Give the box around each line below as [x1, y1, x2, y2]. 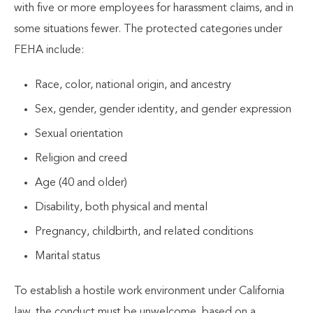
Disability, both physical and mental [35, 202, 208, 213]
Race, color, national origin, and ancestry [35, 80, 231, 91]
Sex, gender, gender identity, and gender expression [35, 104, 291, 115]
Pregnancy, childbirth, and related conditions [35, 226, 253, 238]
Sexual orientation [35, 129, 123, 140]
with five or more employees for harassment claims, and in [14, 3, 293, 14]
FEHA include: [14, 45, 84, 56]
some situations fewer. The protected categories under [14, 24, 282, 35]
